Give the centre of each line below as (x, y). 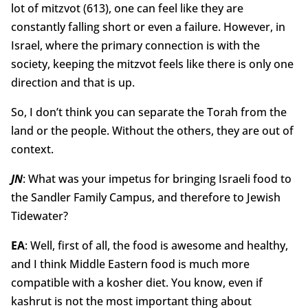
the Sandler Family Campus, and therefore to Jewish (145, 198)
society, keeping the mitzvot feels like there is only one (152, 64)
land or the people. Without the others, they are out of (152, 131)
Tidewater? (39, 216)
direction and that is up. (73, 83)
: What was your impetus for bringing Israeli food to (157, 179)
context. (32, 150)
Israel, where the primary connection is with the (135, 46)
